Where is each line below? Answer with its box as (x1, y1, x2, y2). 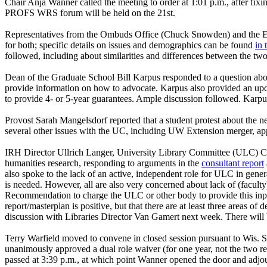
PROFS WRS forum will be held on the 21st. (5, 7, 175, 18)
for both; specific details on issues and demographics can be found (5, 39, 255, 50)
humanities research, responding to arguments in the (5, 157, 201, 168)
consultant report (201, 157, 264, 168)
